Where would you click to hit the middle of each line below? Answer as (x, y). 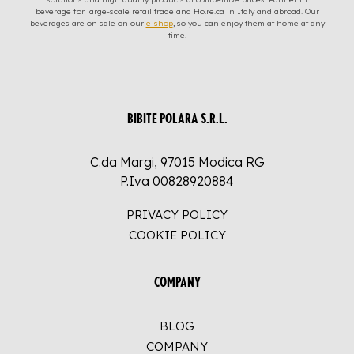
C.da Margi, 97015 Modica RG (177, 162)
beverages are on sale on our (88, 23)
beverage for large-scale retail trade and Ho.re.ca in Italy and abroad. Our (177, 11)
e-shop (159, 23)
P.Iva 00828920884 (177, 181)
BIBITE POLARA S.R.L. (177, 119)
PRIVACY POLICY (177, 215)
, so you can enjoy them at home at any (249, 23)
